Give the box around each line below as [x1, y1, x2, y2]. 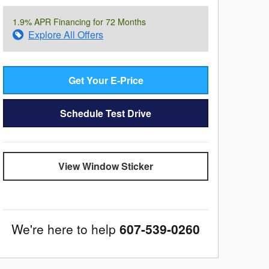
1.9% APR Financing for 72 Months [13, 15, 146, 28]
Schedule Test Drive [60, 106, 151, 121]
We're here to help [11, 219, 116, 238]
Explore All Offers [28, 27, 103, 41]
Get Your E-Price [68, 73, 144, 87]
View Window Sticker [58, 159, 153, 174]
